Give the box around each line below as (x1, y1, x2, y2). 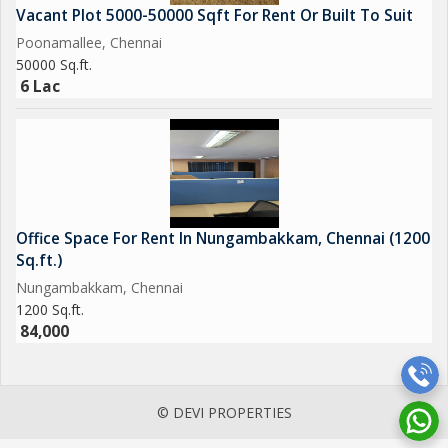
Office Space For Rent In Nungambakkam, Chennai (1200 (16, 228, 430, 249)
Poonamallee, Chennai (16, 33, 162, 52)
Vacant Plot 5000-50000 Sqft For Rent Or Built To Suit (16, 5, 413, 26)
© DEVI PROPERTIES (156, 403, 292, 422)
